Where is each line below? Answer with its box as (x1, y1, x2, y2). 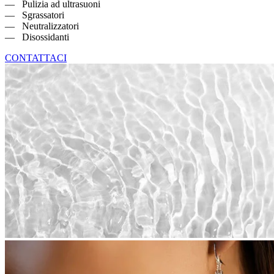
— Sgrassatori (5, 9, 64, 20)
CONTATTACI (5, 52, 67, 63)
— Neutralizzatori (5, 20, 79, 31)
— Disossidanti (5, 31, 69, 42)
